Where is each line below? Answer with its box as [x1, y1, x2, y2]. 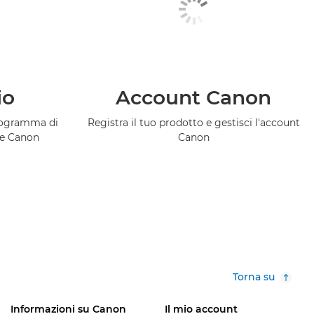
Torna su [233, 271, 275, 284]
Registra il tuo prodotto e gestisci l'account [87, 116, 300, 130]
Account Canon [116, 86, 272, 110]
